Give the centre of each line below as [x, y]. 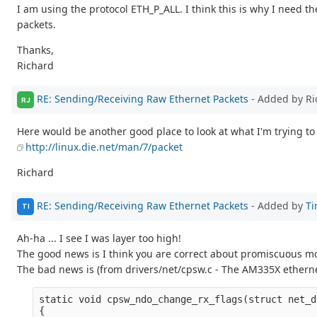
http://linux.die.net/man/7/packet [104, 147]
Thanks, [35, 50]
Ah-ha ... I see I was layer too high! [99, 238]
